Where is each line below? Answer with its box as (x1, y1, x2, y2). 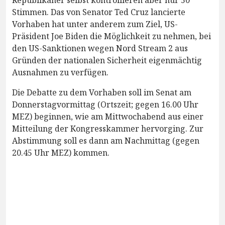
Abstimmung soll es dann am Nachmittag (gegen (12, 135, 199, 146)
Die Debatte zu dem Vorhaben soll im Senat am (12, 86, 191, 98)
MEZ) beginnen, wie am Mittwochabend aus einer (12, 110, 203, 122)
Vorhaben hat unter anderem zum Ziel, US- (12, 18, 178, 30)
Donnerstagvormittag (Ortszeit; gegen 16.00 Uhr (12, 98, 198, 110)
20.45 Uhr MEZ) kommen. (12, 147, 109, 158)
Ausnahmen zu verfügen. (12, 66, 108, 78)
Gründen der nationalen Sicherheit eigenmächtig (12, 54, 202, 66)
